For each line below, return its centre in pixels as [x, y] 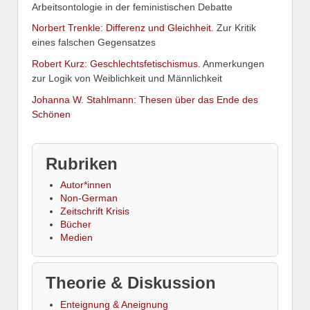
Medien [76, 237]
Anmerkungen [232, 64]
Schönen [51, 114]
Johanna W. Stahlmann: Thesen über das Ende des [145, 99]
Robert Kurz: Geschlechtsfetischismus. [116, 64]
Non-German [89, 198]
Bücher [76, 224]
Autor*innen [86, 184]
